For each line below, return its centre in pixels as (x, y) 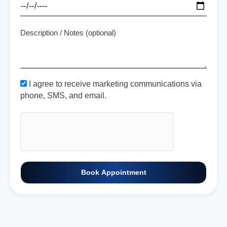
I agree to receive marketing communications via (115, 84)
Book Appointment (113, 173)
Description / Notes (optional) (68, 32)
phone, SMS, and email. (63, 96)
